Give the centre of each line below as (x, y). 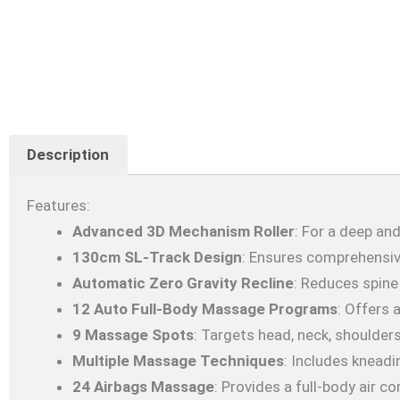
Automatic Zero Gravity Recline (183, 283)
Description (68, 154)
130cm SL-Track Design (157, 257)
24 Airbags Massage (143, 386)
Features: (58, 205)
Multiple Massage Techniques (178, 360)
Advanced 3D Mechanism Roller (183, 231)
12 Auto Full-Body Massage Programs (205, 308)
